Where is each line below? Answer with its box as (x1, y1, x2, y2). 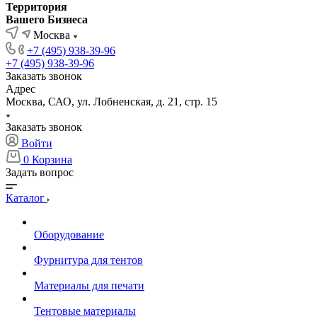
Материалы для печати (34, 279, 144, 292)
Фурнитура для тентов (34, 254, 143, 266)
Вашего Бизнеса (6, 13, 88, 25)
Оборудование (34, 229, 104, 241)
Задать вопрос (6, 166, 74, 178)
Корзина (32, 154, 72, 166)
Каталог (6, 192, 47, 204)
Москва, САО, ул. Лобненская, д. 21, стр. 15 (6, 96, 217, 108)
